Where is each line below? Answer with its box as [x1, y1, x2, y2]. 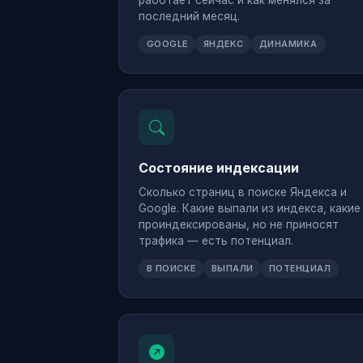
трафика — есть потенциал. [139, 233, 293, 247]
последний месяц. [139, 10, 240, 23]
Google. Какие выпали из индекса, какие [139, 201, 361, 215]
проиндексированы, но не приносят [139, 217, 339, 231]
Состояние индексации [139, 160, 299, 177]
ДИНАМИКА [258, 38, 318, 50]
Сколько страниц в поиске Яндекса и [139, 185, 347, 199]
